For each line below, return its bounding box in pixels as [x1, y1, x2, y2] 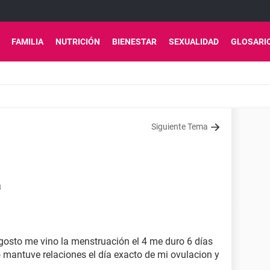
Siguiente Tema [151, 122, 208, 131]
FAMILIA [11, 37, 43, 46]
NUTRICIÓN [55, 37, 100, 46]
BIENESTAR [112, 37, 157, 46]
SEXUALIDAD [169, 37, 219, 46]
